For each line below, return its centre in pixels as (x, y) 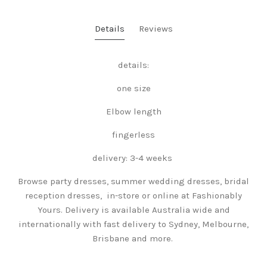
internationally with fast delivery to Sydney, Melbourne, (133, 224)
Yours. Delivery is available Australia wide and (133, 209)
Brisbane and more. (133, 238)
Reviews (156, 28)
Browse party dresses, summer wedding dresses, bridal (133, 181)
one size (133, 88)
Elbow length (133, 111)
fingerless (133, 134)
